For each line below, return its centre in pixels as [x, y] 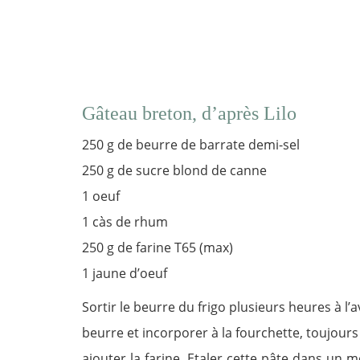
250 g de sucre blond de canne [174, 170]
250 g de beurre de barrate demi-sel [191, 145]
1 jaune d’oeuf [125, 273]
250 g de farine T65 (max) [157, 247]
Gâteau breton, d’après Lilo [189, 113]
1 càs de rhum [125, 222]
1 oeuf [101, 196]
